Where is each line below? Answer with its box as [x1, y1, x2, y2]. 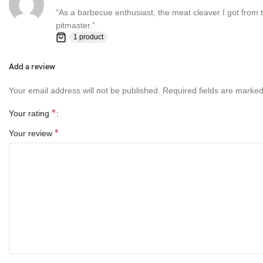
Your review [9, 129, 55, 139]
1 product [73, 33, 103, 42]
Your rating [9, 109, 52, 119]
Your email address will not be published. [9, 86, 160, 96]
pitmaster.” [56, 21, 95, 31]
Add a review [9, 62, 55, 72]
